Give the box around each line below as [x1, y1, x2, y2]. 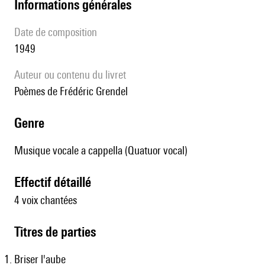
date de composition [21, 25, 97, 39]
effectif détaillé [21, 174, 91, 190]
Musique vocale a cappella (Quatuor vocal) [14, 144, 188, 157]
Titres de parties [20, 224, 96, 240]
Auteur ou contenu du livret [20, 68, 126, 82]
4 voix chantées [14, 193, 77, 207]
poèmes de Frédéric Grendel [19, 85, 128, 98]
